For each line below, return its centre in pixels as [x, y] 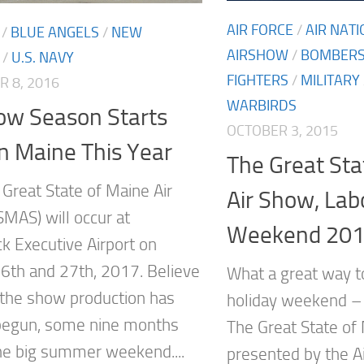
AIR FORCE [260, 30]
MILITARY [330, 80]
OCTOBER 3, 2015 [282, 130]
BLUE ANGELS [55, 32]
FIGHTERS [258, 80]
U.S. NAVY [43, 57]
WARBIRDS [262, 105]
